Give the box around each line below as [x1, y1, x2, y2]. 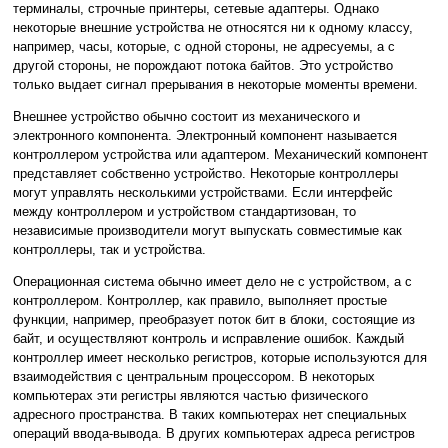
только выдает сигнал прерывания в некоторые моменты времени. [13, 77, 418, 93]
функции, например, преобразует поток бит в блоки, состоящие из [13, 312, 415, 328]
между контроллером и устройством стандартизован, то [13, 204, 356, 220]
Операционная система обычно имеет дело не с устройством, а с [13, 274, 412, 290]
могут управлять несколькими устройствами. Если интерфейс [13, 185, 393, 201]
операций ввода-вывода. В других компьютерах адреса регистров [13, 426, 415, 442]
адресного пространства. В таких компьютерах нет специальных [13, 407, 407, 423]
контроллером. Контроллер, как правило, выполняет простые [13, 293, 387, 309]
